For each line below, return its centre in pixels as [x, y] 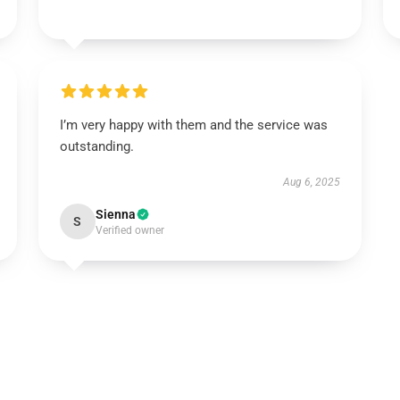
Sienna [115, 214]
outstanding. [96, 146]
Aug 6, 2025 [312, 182]
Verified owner [129, 230]
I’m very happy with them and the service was [193, 125]
